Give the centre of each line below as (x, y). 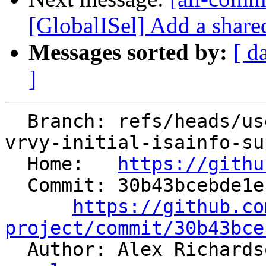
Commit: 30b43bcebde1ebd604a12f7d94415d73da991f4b (16, 186)
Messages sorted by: (128, 52)
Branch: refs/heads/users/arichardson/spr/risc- (16, 121)
